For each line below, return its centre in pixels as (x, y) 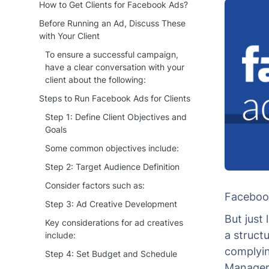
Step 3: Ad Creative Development (111, 204)
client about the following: (95, 80)
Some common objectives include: (112, 148)
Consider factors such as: (95, 185)
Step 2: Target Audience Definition (112, 167)
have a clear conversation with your (115, 67)
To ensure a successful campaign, (112, 54)
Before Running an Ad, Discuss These (112, 23)
